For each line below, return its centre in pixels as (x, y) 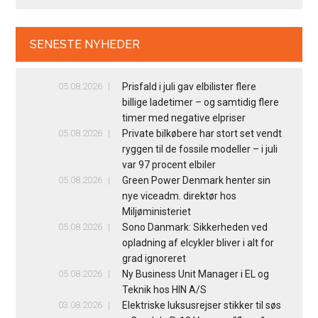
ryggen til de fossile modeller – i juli (199, 149)
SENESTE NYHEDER (85, 44)
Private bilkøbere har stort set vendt (202, 133)
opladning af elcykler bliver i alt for (198, 242)
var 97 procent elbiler (169, 164)
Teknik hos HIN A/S (164, 289)
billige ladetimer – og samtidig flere (200, 102)
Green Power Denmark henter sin (196, 180)
